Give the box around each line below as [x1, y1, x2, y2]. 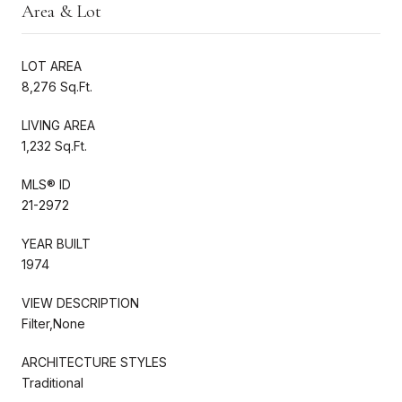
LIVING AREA [22, 117, 95, 133]
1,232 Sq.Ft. [22, 137, 87, 153]
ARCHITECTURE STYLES [22, 354, 167, 370]
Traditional [22, 374, 83, 390]
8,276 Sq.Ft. [22, 78, 92, 94]
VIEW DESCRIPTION [22, 294, 139, 310]
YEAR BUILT [22, 235, 91, 251]
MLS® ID [22, 176, 71, 192]
